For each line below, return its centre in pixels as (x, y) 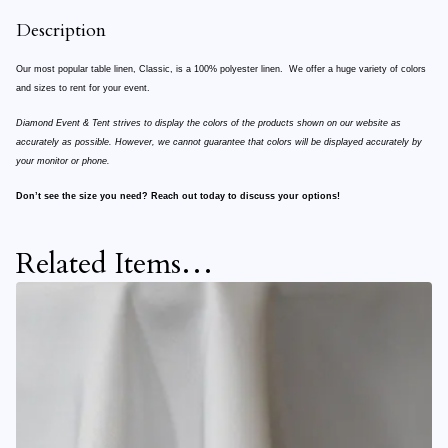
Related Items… (115, 264)
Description (61, 30)
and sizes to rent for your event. (83, 88)
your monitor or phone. (63, 161)
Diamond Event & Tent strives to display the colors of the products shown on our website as (208, 123)
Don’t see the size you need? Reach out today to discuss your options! (178, 196)
